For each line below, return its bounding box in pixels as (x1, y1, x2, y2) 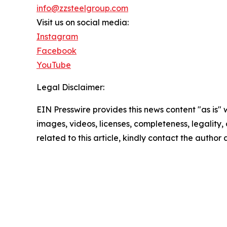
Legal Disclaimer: (36, 82, 104, 92)
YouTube (36, 60, 71, 70)
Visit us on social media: (36, 17, 129, 27)
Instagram (36, 31, 78, 42)
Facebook (36, 46, 77, 56)
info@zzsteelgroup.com (36, 3, 128, 13)
